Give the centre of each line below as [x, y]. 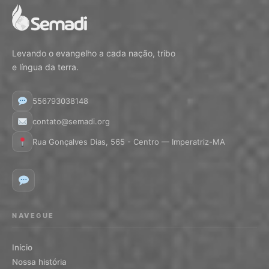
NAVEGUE [33, 216]
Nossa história [39, 262]
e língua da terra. [45, 67]
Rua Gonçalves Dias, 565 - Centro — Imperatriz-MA [129, 141]
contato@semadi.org [71, 121]
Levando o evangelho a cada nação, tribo [94, 53]
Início [22, 247]
